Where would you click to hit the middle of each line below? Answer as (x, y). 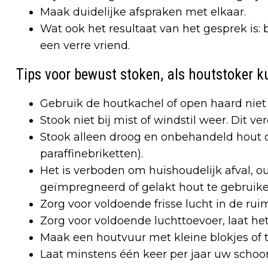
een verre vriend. (85, 45)
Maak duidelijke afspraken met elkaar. (143, 12)
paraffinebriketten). (92, 154)
